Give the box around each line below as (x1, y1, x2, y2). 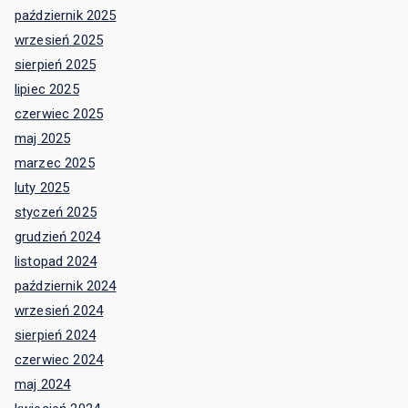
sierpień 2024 (15, 327, 97, 344)
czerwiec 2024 (15, 352, 104, 369)
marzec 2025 (15, 155, 95, 172)
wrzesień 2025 (15, 32, 104, 49)
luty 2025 (15, 179, 70, 197)
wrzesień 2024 (15, 302, 104, 320)
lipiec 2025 (15, 81, 79, 98)
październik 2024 (15, 278, 117, 295)
